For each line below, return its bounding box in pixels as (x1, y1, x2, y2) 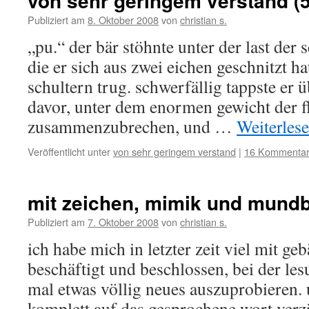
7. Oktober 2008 (88, 215, 159, 229)
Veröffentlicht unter (28, 144, 110, 159)
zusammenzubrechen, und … (28, 114, 237, 138)
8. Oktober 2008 (88, 12, 159, 27)
